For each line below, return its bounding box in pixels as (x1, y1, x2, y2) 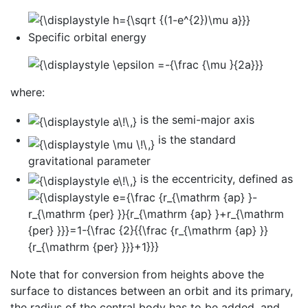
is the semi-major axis (136, 113, 254, 127)
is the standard (154, 133, 236, 147)
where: (10, 85, 45, 100)
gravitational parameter (27, 154, 151, 168)
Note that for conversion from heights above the (10, 267, 264, 281)
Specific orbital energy (27, 30, 146, 45)
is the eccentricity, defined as (136, 171, 293, 186)
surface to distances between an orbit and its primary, (10, 283, 293, 298)
